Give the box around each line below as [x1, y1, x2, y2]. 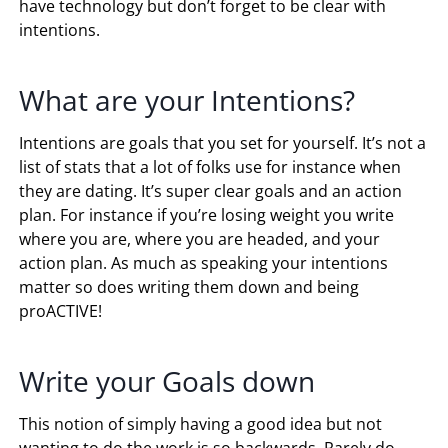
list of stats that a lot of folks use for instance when [19, 155, 402, 178]
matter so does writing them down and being [19, 275, 360, 298]
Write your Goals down [19, 361, 316, 400]
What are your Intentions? [19, 80, 356, 119]
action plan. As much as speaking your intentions [19, 251, 389, 274]
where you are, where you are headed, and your [19, 227, 381, 250]
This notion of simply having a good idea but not [19, 412, 383, 435]
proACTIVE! [19, 299, 103, 322]
